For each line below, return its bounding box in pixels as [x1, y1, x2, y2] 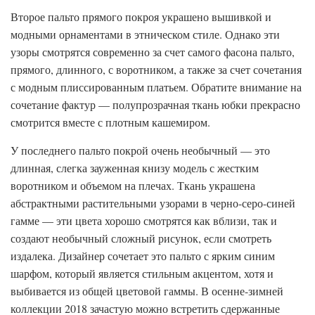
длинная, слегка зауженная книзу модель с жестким [11, 160, 259, 175]
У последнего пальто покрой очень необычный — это [11, 142, 270, 157]
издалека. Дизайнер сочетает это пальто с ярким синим [11, 247, 275, 263]
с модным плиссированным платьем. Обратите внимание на [11, 79, 302, 94]
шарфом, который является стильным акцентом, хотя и [11, 265, 274, 281]
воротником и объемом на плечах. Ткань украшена [11, 177, 255, 193]
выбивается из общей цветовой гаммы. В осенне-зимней [11, 283, 283, 298]
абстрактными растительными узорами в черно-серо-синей [11, 195, 295, 210]
